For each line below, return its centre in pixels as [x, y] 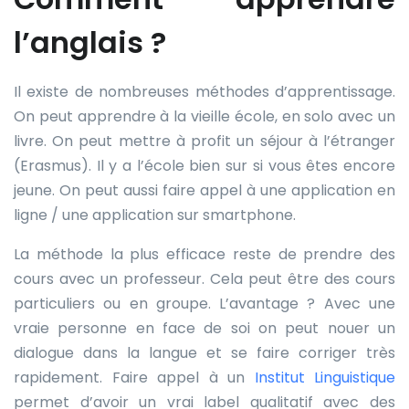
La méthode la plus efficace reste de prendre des [204, 254]
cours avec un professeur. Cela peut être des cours [204, 278]
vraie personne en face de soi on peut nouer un [204, 328]
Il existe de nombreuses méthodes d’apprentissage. [204, 91]
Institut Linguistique [325, 377]
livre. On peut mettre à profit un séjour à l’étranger [204, 141]
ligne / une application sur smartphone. [155, 215]
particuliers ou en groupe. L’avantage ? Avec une [204, 303]
